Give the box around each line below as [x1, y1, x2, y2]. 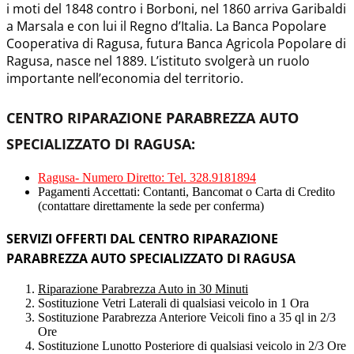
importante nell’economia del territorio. [6, 69, 243, 87]
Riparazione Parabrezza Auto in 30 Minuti [38, 282, 248, 296]
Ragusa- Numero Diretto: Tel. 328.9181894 [38, 170, 256, 184]
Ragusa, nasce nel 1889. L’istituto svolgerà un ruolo [6, 51, 310, 70]
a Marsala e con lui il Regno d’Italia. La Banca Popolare [6, 17, 326, 35]
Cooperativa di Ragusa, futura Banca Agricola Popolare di [6, 34, 346, 52]
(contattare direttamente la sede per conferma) [38, 198, 264, 213]
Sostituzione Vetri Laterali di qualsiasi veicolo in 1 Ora [38, 296, 309, 311]
